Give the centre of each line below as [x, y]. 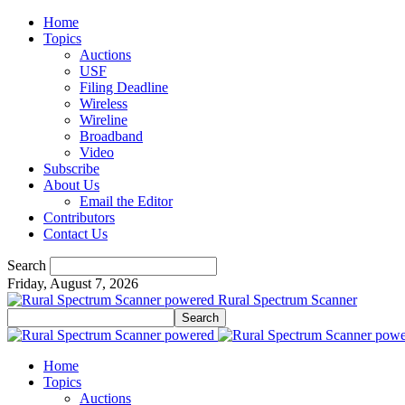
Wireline [104, 120]
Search [27, 265]
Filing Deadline [124, 87]
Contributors [79, 217]
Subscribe [71, 169]
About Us [71, 185]
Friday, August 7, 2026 [73, 283]
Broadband [111, 136]
